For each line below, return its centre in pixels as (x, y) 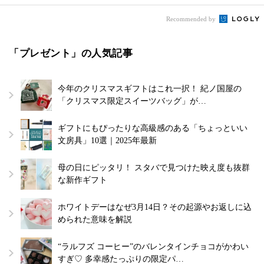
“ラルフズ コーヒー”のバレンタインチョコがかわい (153, 246)
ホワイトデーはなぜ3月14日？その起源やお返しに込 (155, 207)
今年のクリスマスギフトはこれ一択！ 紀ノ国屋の (150, 88)
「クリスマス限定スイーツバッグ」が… (132, 101)
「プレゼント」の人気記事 (71, 53)
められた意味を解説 (95, 219)
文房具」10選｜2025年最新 (107, 140)
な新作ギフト (82, 180)
